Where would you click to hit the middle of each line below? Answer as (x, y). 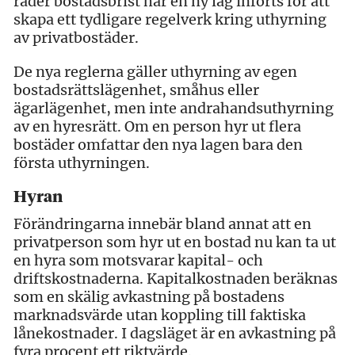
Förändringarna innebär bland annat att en (162, 223)
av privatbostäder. (76, 37)
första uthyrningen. (82, 162)
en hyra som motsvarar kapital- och (138, 260)
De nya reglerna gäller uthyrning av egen (155, 71)
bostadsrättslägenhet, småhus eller (136, 90)
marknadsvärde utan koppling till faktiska (160, 315)
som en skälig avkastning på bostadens (149, 296)
